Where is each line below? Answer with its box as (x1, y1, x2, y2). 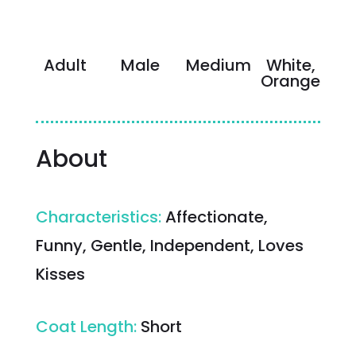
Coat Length (35, 315, 133, 338)
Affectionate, (164, 205, 268, 228)
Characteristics (35, 205, 158, 228)
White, (265, 53, 315, 76)
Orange (261, 69, 321, 92)
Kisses (35, 262, 85, 285)
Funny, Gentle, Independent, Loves (35, 234, 304, 257)
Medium (185, 53, 251, 76)
